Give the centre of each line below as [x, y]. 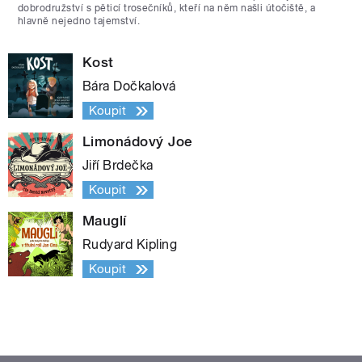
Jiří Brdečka [118, 166]
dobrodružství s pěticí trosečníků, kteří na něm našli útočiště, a [167, 8]
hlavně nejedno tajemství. [79, 21]
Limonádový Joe [138, 142]
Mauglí [105, 221]
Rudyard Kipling [130, 245]
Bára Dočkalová [129, 86]
